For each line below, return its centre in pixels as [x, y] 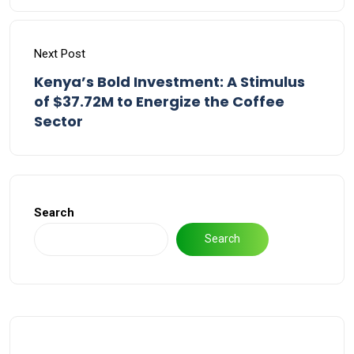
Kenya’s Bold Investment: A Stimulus [169, 81]
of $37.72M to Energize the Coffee [159, 101]
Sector [58, 121]
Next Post [60, 53]
